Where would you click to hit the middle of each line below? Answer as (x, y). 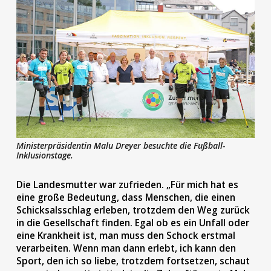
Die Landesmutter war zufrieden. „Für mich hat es (127, 185)
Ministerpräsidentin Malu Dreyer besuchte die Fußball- (120, 145)
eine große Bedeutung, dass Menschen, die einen (126, 198)
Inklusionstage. (44, 155)
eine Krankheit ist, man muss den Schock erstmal (126, 236)
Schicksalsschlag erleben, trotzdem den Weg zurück (133, 210)
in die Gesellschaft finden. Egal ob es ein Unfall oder (132, 223)
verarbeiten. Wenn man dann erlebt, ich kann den (126, 248)
